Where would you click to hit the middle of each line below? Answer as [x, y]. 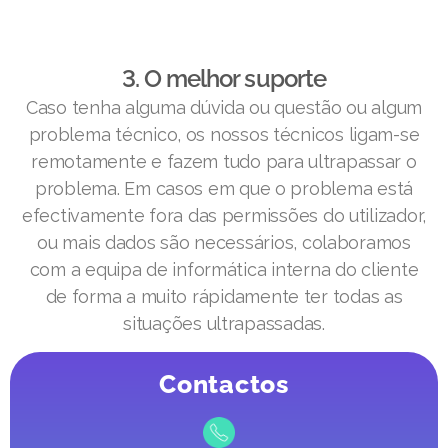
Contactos [224, 383]
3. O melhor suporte [224, 78]
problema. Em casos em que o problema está [224, 188]
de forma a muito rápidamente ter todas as [224, 296]
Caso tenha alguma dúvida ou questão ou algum [224, 107]
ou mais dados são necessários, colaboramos [224, 242]
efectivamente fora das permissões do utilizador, [224, 215]
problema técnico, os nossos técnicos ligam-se [224, 134]
